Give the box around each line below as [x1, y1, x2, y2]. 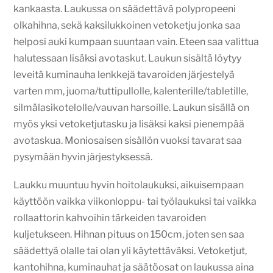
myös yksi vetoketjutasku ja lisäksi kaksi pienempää [13, 118, 245, 130]
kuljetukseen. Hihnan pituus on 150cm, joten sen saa [13, 229, 245, 241]
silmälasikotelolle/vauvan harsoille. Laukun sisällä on [13, 102, 250, 113]
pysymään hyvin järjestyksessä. [13, 151, 153, 163]
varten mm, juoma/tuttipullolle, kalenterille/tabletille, [13, 85, 249, 97]
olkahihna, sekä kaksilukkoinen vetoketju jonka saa [13, 19, 241, 31]
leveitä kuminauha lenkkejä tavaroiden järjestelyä [13, 69, 235, 80]
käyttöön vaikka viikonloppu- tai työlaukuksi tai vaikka [13, 196, 257, 208]
